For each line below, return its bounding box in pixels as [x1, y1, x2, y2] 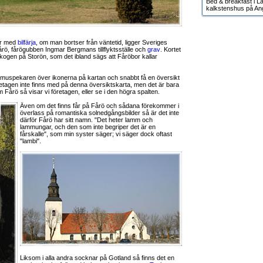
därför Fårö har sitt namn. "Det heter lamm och [20, 116, 153, 123]
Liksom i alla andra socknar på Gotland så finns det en [20, 254, 174, 261]
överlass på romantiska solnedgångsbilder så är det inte [20, 109, 179, 116]
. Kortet [160, 46, 181, 53]
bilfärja [18, 39, 36, 46]
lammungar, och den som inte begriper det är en [20, 123, 156, 130]
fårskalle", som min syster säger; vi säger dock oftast [20, 130, 172, 137]
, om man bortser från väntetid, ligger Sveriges [36, 39, 167, 46]
